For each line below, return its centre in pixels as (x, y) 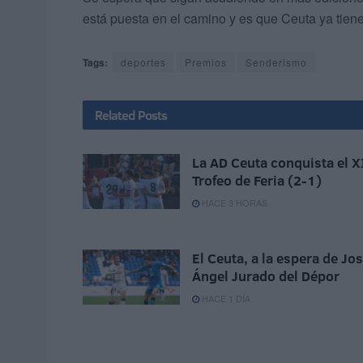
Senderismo (276, 62)
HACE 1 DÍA (225, 299)
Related (115, 115)
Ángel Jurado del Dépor (266, 276)
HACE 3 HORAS (233, 203)
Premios (206, 62)
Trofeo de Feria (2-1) (257, 181)
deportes (143, 62)
